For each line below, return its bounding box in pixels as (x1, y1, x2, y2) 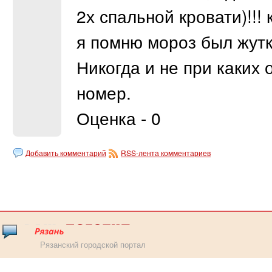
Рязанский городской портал (40, 239, 146, 250)
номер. (76, 80, 131, 104)
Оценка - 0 (76, 106, 161, 130)
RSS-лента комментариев (121, 148, 211, 158)
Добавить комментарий (25, 148, 106, 158)
